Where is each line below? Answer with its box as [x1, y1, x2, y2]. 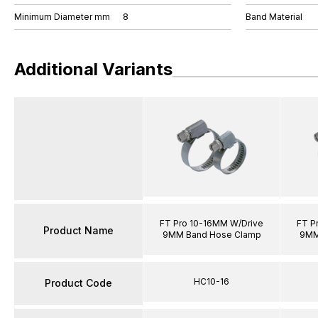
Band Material [246, 11, 302, 22]
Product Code [45, 277, 112, 289]
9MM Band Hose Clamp [162, 229, 261, 240]
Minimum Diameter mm [14, 11, 110, 22]
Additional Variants [14, 59, 172, 79]
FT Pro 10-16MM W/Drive [160, 217, 263, 229]
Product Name [43, 224, 114, 236]
